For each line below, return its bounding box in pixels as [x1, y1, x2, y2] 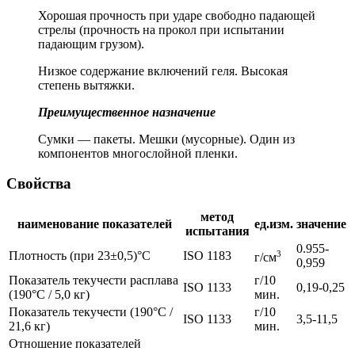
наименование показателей [17, 217, 172, 231]
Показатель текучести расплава [9, 273, 178, 288]
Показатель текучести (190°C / [9, 305, 173, 319]
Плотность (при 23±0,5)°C [9, 249, 151, 263]
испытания [185, 224, 250, 239]
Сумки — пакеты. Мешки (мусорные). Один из [38, 132, 295, 146]
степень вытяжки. [38, 78, 135, 92]
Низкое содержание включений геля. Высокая [38, 63, 288, 78]
